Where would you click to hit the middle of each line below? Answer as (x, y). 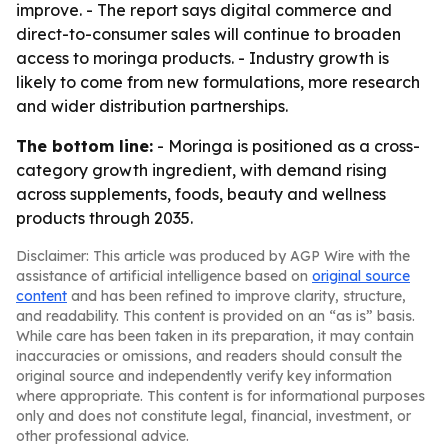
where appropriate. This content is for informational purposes (220, 396)
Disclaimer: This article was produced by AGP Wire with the (213, 256)
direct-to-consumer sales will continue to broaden (208, 34)
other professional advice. (102, 436)
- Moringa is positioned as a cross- (286, 146)
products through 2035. (104, 218)
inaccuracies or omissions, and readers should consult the (209, 356)
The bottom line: (84, 146)
